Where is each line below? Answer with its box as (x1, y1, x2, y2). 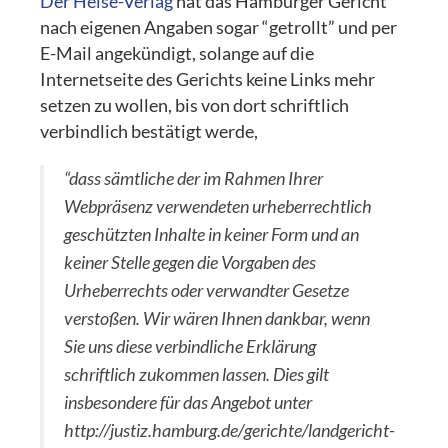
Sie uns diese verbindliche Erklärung (64, 335, 317, 357)
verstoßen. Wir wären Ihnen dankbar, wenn (64, 307, 371, 329)
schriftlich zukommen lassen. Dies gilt (64, 363, 330, 385)
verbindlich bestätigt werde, (40, 120, 259, 142)
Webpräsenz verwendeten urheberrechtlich (64, 195, 373, 217)
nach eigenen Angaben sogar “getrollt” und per (40, 16, 398, 38)
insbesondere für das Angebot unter (64, 391, 313, 413)
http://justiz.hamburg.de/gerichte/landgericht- (64, 419, 396, 441)
